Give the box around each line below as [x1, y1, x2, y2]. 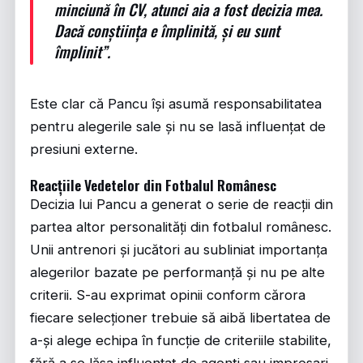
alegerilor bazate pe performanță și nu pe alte [30, 264, 325, 280]
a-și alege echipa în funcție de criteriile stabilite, [30, 332, 331, 348]
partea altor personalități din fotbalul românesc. [30, 219, 331, 235]
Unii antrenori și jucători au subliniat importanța [30, 241, 327, 258]
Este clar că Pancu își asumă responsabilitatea [30, 96, 322, 112]
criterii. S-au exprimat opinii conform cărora [30, 287, 305, 303]
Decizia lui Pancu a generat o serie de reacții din [30, 196, 333, 212]
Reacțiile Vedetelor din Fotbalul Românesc [30, 174, 276, 195]
